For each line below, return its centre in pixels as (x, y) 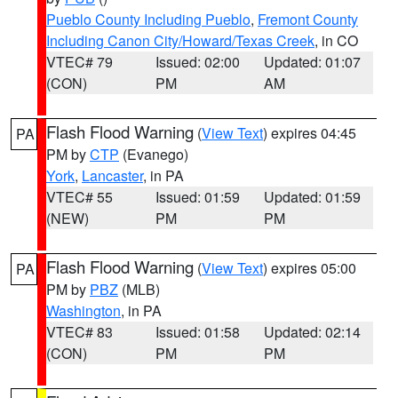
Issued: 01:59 (197, 197)
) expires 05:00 (310, 268)
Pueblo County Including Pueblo (148, 19)
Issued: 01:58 (197, 332)
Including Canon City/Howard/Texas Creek (180, 40)
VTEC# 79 (80, 62)
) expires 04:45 (310, 133)
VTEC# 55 (80, 197)
